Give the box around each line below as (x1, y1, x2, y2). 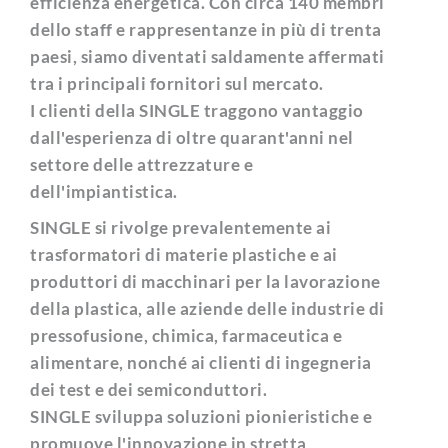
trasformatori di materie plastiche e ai (30, 244, 338, 265)
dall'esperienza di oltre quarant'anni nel (30, 127, 354, 148)
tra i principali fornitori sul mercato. (30, 73, 324, 94)
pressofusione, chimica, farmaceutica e (30, 325, 342, 346)
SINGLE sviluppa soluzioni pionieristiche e (30, 406, 372, 427)
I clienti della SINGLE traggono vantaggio (30, 100, 364, 121)
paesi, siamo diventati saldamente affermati (30, 46, 385, 67)
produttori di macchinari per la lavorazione (30, 271, 381, 292)
